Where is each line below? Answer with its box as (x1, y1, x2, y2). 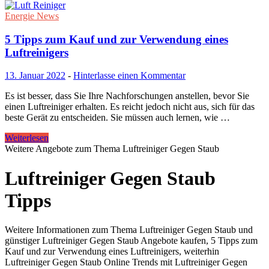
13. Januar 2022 (5, 70, 65, 81)
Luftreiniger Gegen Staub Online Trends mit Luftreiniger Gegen (5, 257, 247, 268)
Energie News (5, 10, 59, 21)
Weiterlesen (5, 133, 49, 144)
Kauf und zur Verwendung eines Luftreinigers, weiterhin (5, 246, 219, 257)
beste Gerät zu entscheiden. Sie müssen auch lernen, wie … (5, 112, 230, 123)
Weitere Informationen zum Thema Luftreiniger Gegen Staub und (5, 225, 253, 235)
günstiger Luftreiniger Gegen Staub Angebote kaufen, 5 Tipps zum (5, 235, 258, 246)
